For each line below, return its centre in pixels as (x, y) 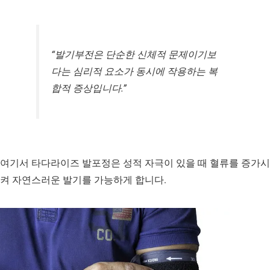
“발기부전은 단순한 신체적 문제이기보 (134, 55)
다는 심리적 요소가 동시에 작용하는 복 (134, 72)
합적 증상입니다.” (89, 89)
